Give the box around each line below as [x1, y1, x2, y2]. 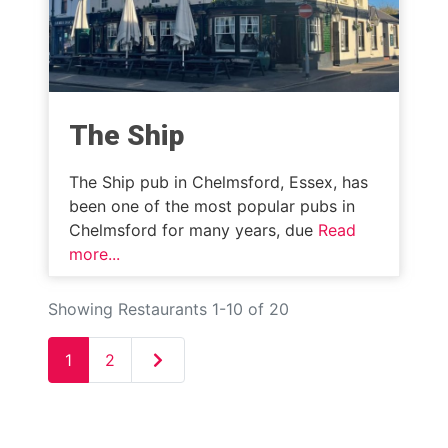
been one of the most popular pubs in [69, 195, 355, 216]
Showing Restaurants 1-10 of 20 [48, 298, 289, 319]
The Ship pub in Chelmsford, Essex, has [69, 171, 368, 192]
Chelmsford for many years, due [69, 219, 318, 240]
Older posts [147, 348, 235, 369]
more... [69, 243, 120, 264]
